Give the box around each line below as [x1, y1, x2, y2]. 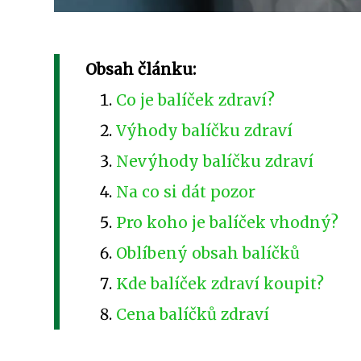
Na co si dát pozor [116, 181, 256, 201]
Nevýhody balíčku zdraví [116, 151, 314, 171]
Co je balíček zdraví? [116, 89, 276, 110]
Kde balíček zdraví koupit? [116, 273, 325, 293]
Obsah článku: [85, 59, 196, 79]
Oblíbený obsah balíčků [116, 243, 301, 263]
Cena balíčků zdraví [116, 304, 270, 324]
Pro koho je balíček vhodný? [116, 212, 339, 232]
